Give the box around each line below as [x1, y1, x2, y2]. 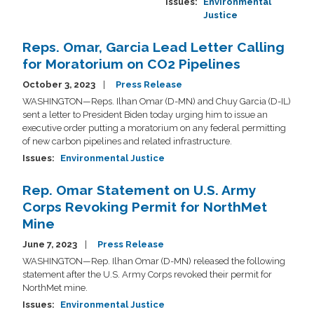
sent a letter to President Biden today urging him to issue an [22, 109, 268, 120]
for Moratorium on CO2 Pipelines [22, 55, 240, 71]
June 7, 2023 [22, 238, 79, 250]
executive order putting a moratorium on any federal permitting [22, 122, 286, 133]
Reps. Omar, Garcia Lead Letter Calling [22, 39, 285, 55]
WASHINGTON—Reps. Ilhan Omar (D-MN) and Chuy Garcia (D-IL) [22, 95, 291, 107]
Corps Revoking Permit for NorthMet [22, 198, 267, 214]
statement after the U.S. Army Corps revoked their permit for [22, 268, 272, 280]
